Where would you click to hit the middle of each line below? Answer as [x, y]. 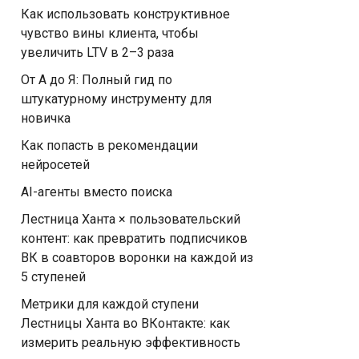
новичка [46, 118]
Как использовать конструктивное [125, 14]
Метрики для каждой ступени [110, 304]
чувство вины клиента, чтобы [110, 33]
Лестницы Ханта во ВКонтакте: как [125, 323]
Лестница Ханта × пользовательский [131, 219]
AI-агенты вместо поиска [97, 192]
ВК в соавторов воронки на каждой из [137, 258]
